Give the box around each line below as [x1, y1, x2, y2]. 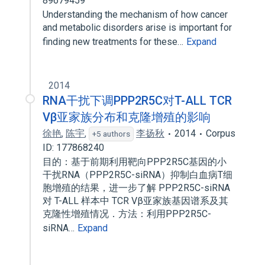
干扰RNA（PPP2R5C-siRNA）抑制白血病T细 [43, 169, 232, 180]
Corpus [206, 128, 235, 139]
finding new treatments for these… [43, 36, 186, 47]
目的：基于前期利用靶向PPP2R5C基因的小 [43, 156, 227, 167]
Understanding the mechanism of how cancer [43, 9, 228, 20]
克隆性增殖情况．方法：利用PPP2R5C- [43, 208, 211, 219]
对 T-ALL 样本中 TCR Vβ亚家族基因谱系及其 [43, 195, 228, 206]
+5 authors [92, 129, 130, 138]
